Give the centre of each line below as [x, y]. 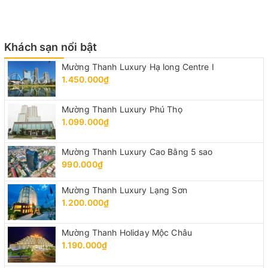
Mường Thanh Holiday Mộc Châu [127, 233]
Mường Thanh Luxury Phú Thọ [122, 109]
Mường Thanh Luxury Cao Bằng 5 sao [137, 151]
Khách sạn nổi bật [51, 47]
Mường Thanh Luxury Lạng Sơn [124, 190]
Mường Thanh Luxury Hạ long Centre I [138, 66]
